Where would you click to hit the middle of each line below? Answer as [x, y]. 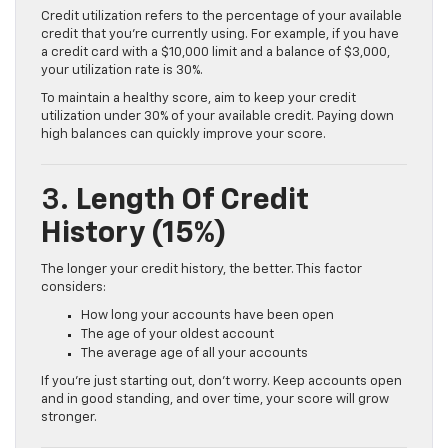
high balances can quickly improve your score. [183, 135]
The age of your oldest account [177, 335]
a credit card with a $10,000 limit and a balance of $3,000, [215, 53]
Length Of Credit [192, 201]
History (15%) [134, 234]
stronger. [69, 418]
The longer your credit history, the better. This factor [201, 270]
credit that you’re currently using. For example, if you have [220, 35]
